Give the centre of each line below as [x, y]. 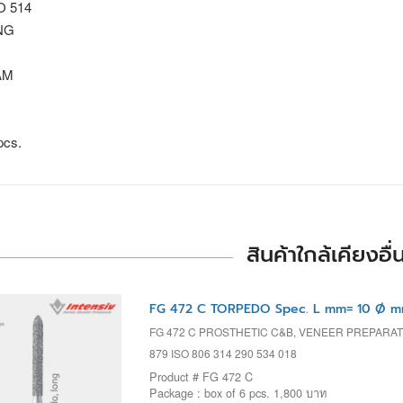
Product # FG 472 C [201, 376]
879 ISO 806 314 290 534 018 [223, 353]
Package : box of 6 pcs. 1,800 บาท [237, 392]
